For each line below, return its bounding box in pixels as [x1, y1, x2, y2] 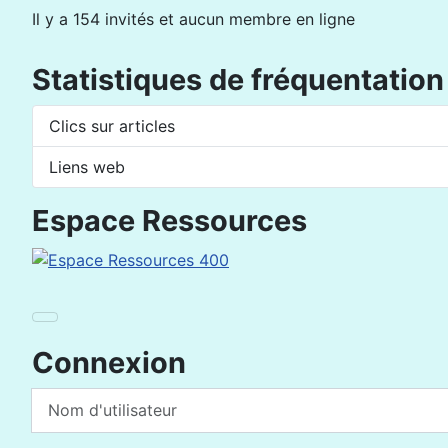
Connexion [32, 344, 186, 380]
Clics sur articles [49, 116, 175, 136]
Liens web [49, 157, 125, 177]
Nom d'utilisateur [31, 388, 160, 409]
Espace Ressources [32, 203, 307, 238]
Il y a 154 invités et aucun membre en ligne [32, 9, 355, 29]
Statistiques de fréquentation [32, 62, 444, 97]
